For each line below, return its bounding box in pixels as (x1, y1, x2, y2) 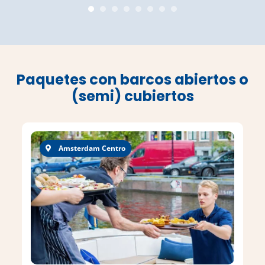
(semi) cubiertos (71, 86, 194, 106)
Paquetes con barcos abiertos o (17, 70, 248, 89)
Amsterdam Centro (57, 143, 125, 153)
